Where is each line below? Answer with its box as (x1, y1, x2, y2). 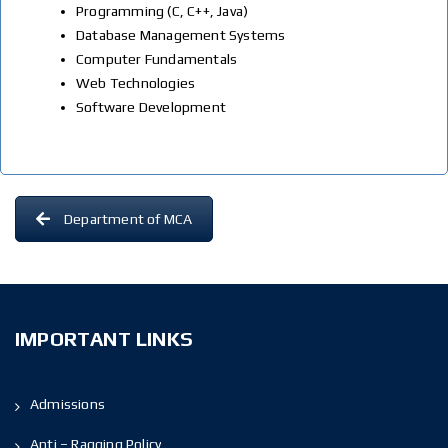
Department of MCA (64, 211, 193, 227)
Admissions (30, 395, 105, 412)
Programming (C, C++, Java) (76, 3, 249, 19)
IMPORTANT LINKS (15, 326, 193, 350)
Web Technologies (76, 75, 196, 91)
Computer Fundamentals (76, 51, 238, 67)
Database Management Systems (76, 27, 286, 43)
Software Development (76, 99, 226, 115)
